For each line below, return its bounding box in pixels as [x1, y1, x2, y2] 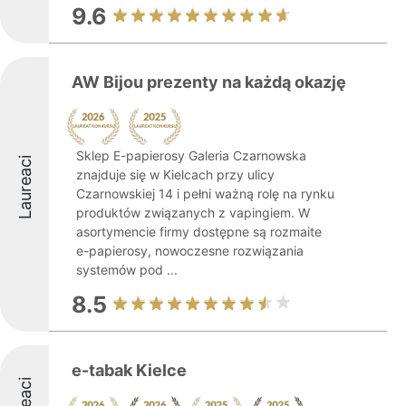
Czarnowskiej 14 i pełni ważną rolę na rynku [76, 186, 334, 201]
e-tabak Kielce [72, 361, 187, 380]
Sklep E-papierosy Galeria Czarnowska [76, 148, 306, 163]
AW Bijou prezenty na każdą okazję [72, 72, 346, 92]
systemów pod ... [76, 262, 178, 277]
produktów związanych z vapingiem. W [76, 205, 310, 220]
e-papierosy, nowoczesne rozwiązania [76, 243, 304, 258]
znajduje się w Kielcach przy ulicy [76, 167, 275, 182]
